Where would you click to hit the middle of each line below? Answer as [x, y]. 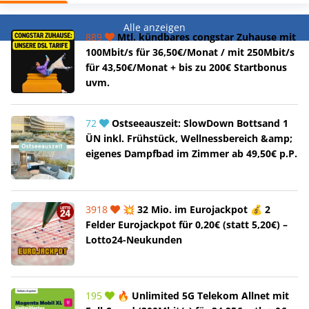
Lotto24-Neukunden [134, 239]
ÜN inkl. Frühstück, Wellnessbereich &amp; [189, 138]
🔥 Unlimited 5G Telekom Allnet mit [202, 295]
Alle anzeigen [154, 27]
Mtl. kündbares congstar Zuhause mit [205, 37]
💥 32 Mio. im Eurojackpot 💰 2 [195, 209]
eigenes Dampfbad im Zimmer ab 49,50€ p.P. [191, 153]
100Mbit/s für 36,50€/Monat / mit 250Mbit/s [190, 52]
